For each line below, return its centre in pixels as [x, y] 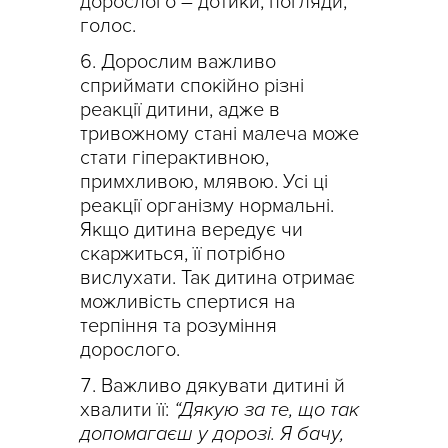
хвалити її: [127, 409]
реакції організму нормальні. [207, 205]
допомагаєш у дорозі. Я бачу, [212, 433]
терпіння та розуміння [178, 325]
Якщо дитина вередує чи [191, 229]
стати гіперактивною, [174, 157]
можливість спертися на [187, 301]
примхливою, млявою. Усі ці [204, 181]
